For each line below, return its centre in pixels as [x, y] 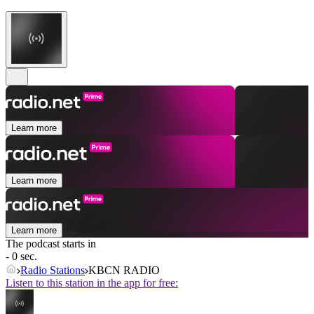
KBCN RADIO [124, 271]
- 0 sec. [21, 257]
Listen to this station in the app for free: [92, 283]
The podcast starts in [51, 244]
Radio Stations [53, 271]
